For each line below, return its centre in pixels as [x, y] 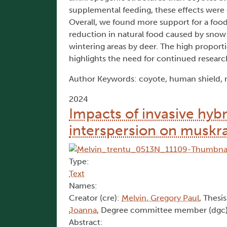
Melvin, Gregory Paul [160, 198]
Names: [83, 186]
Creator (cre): [95, 198]
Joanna [83, 210]
